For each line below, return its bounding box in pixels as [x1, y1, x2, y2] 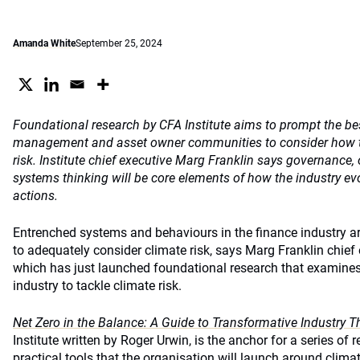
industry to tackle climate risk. [13, 278, 182, 293]
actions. [13, 188, 58, 203]
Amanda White [13, 38, 76, 49]
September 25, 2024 [76, 38, 162, 49]
